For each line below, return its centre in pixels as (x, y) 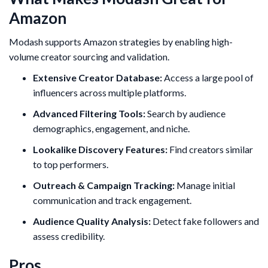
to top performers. (71, 165)
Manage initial (205, 185)
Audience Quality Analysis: (92, 221)
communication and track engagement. (112, 200)
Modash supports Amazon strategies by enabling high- (121, 42)
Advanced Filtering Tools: (89, 114)
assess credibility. (69, 236)
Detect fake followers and (205, 221)
